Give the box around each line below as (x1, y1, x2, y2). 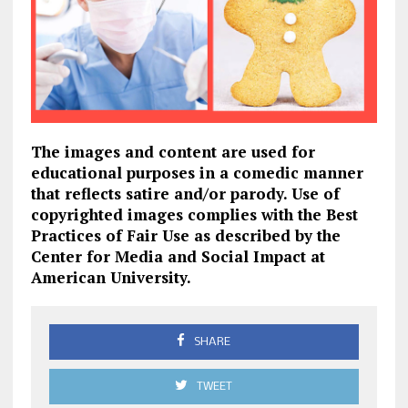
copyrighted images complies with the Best (30, 203, 358, 225)
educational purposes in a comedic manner (30, 161, 363, 183)
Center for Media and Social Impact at (30, 245, 325, 267)
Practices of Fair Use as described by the (30, 224, 341, 246)
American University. (30, 266, 191, 288)
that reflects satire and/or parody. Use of (30, 182, 340, 204)
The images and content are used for (30, 140, 315, 162)
